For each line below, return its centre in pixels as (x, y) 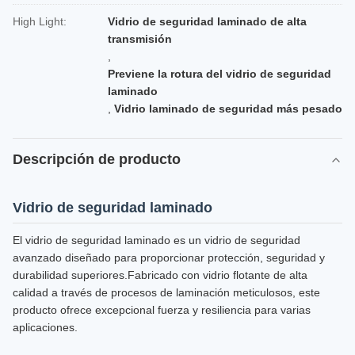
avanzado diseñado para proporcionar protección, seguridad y (169, 258)
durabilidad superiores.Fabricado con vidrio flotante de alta (160, 275)
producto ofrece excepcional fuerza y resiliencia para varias (162, 310)
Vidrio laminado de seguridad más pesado (228, 109)
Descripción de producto (97, 159)
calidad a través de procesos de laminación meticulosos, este (166, 292)
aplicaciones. (45, 327)
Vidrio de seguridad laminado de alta (207, 21)
